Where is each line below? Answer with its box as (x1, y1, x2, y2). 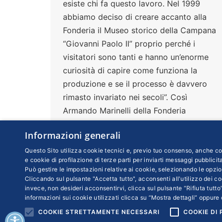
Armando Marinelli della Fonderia (63, 105, 186, 115)
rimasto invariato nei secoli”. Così (63, 92, 187, 102)
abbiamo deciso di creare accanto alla (63, 11, 207, 22)
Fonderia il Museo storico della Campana (63, 25, 216, 35)
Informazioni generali (25, 129, 121, 141)
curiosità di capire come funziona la (63, 65, 197, 75)
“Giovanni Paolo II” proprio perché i (63, 38, 195, 49)
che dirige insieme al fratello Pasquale (63, 132, 205, 142)
